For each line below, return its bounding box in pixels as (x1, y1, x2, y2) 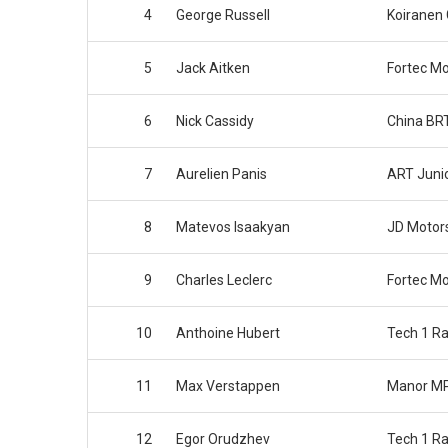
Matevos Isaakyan (176, 219, 290, 236)
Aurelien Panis (176, 166, 267, 183)
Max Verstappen (176, 378, 280, 395)
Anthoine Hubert (176, 325, 280, 342)
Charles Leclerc (176, 272, 272, 289)
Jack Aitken (176, 60, 250, 77)
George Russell (176, 7, 270, 24)
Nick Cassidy (176, 113, 254, 130)
